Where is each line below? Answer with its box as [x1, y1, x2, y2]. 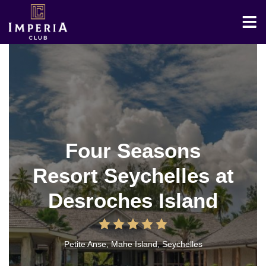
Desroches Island [48, 189, 218, 212]
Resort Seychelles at [32, 164, 234, 187]
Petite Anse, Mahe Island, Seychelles [64, 239, 202, 249]
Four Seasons [65, 139, 201, 162]
